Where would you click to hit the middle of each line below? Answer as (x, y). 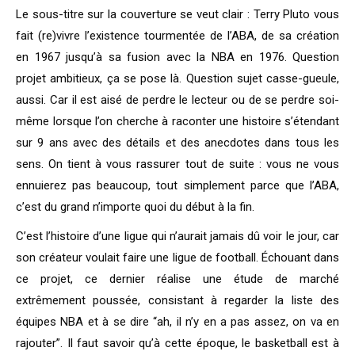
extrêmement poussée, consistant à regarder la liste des (177, 301)
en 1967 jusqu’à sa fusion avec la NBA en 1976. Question (177, 57)
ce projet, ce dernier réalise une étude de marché (177, 279)
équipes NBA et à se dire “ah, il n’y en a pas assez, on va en (177, 322)
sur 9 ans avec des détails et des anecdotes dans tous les (177, 143)
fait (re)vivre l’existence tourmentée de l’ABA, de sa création (177, 36)
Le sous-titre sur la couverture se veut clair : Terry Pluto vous (177, 15)
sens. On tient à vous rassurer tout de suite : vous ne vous (177, 164)
